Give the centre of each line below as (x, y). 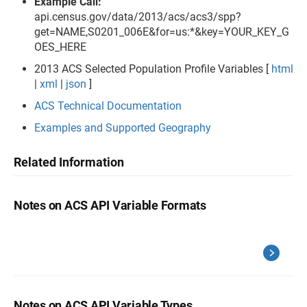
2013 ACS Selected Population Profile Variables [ (153, 69)
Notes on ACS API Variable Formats (110, 205)
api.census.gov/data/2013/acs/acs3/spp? (138, 16)
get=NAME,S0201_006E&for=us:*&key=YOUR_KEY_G (162, 32)
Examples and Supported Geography (123, 127)
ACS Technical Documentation (108, 106)
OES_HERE (60, 47)
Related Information (69, 162)
